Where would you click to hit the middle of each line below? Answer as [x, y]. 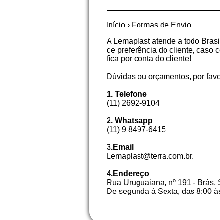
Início [116, 25]
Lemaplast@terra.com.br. [150, 156]
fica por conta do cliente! [149, 59]
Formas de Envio [161, 25]
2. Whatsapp [130, 121]
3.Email [120, 147]
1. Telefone [127, 94]
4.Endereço [128, 174]
